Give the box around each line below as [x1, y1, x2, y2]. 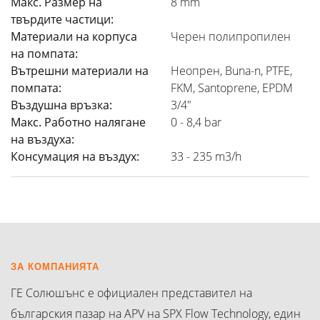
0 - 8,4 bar [171, 114, 221, 130]
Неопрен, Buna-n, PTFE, [171, 62, 292, 79]
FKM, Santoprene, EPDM [171, 79, 293, 96]
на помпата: [11, 45, 78, 61]
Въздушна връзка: [11, 96, 112, 113]
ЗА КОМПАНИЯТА [11, 261, 99, 272]
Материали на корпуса [11, 28, 137, 44]
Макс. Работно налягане [11, 114, 146, 130]
